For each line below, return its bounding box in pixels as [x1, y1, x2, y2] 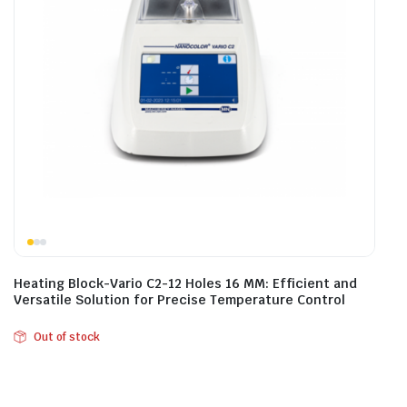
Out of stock [33, 330, 100, 344]
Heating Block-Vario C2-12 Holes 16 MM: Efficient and [14, 275, 357, 292]
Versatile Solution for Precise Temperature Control [14, 292, 345, 308]
